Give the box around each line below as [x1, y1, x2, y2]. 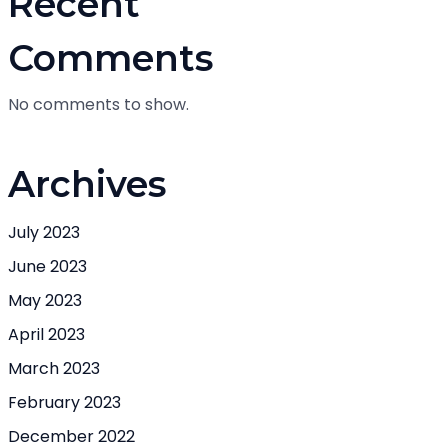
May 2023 [8, 289, 82, 312]
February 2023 [8, 391, 121, 414]
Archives [8, 162, 167, 206]
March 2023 [8, 357, 100, 380]
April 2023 [8, 323, 85, 346]
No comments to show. [8, 93, 189, 116]
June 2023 [8, 255, 87, 278]
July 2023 [8, 221, 80, 244]
